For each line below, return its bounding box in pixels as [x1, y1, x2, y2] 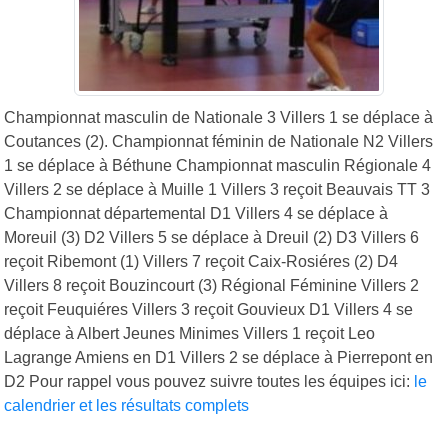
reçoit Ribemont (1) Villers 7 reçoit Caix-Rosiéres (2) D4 [4, 252, 398, 270]
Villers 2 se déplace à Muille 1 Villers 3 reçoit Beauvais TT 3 [4, 180, 430, 198]
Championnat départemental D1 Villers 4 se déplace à [4, 204, 388, 222]
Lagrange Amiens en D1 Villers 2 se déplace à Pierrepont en [4, 348, 433, 366]
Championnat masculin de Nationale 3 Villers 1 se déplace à [4, 108, 433, 126]
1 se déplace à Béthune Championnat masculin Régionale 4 [4, 156, 431, 174]
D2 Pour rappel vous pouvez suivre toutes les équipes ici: [4, 372, 414, 390]
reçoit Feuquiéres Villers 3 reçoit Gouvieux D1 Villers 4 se [4, 300, 413, 318]
